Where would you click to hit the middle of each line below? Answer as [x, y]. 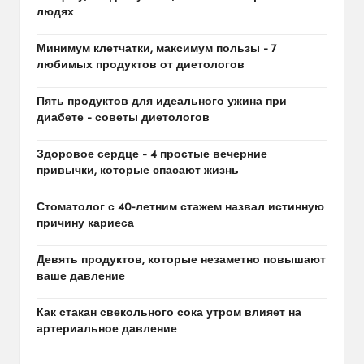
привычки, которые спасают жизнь [138, 171]
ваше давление [81, 276]
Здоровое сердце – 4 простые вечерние [152, 154]
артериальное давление [107, 329]
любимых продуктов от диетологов [141, 65]
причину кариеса [85, 223]
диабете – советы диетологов [123, 118]
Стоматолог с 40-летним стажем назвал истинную [180, 207]
